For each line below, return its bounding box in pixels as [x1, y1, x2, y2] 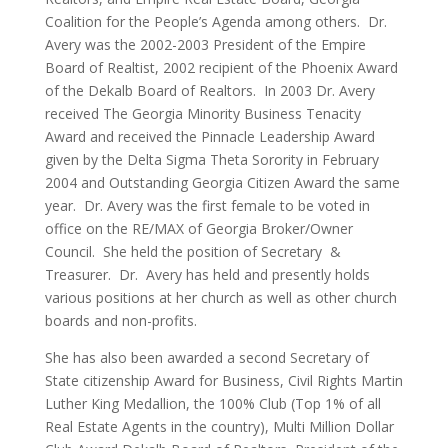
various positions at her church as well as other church [44, 288, 397, 308]
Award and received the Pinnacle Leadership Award [44, 127, 375, 147]
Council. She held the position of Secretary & [44, 242, 341, 262]
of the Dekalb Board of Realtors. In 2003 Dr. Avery [44, 81, 375, 101]
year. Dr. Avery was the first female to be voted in [44, 196, 370, 216]
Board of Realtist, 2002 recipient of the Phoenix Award [44, 58, 398, 78]
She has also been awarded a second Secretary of [44, 348, 369, 368]
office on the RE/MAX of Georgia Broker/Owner [44, 219, 353, 239]
